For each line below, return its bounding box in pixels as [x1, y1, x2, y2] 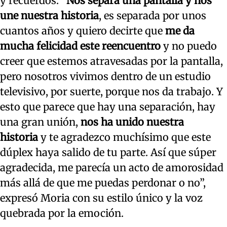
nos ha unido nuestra [78, 116, 184, 129]
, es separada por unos [99, 9, 206, 22]
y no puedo [161, 40, 217, 53]
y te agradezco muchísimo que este [38, 131, 211, 144]
